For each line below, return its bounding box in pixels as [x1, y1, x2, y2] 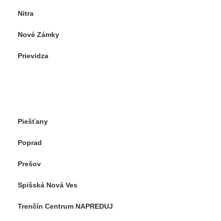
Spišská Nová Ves [18, 181, 77, 189]
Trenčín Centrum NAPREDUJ [18, 202, 113, 210]
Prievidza [18, 52, 48, 60]
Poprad [18, 139, 42, 147]
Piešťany [18, 117, 48, 125]
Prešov [18, 160, 41, 168]
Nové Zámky [18, 31, 59, 38]
